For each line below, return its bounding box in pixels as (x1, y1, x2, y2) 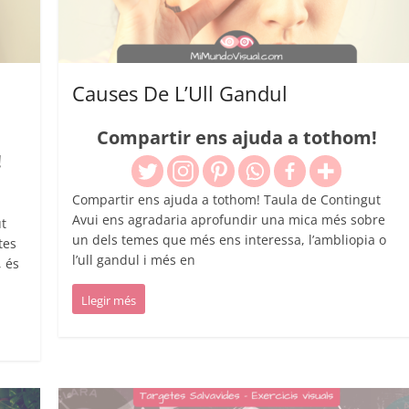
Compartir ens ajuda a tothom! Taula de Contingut (72, 190, 382, 208)
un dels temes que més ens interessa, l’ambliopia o (72, 230, 387, 248)
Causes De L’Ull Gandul (72, 79, 288, 107)
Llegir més (81, 291, 137, 309)
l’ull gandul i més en (72, 250, 196, 268)
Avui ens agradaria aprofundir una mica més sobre (72, 210, 386, 228)
